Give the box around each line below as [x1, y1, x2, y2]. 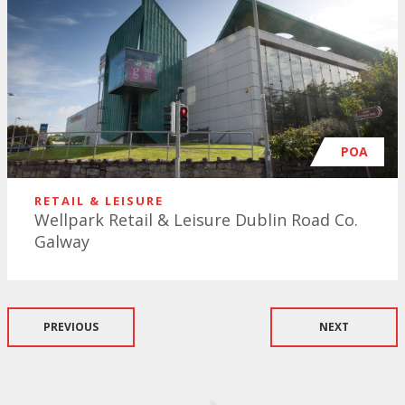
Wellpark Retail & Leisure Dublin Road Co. [34, 208, 358, 231]
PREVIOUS [43, 318, 99, 334]
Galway [34, 230, 89, 252]
